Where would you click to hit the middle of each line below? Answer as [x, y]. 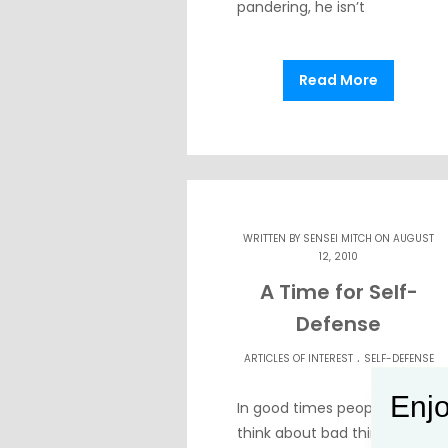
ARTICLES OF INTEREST [298, 359]
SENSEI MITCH [338, 239]
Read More [339, 80]
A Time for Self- [338, 292]
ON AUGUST [403, 239]
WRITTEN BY [273, 239]
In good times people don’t [331, 408]
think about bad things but [330, 433]
